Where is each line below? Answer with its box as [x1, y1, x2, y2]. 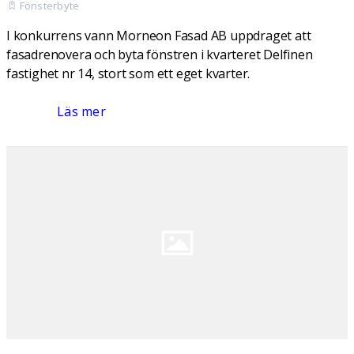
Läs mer [57, 103, 106, 120]
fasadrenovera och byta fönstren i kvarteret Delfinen [6, 46, 313, 63]
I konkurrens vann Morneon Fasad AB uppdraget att [6, 27, 311, 44]
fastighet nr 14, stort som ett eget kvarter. [6, 65, 250, 82]
